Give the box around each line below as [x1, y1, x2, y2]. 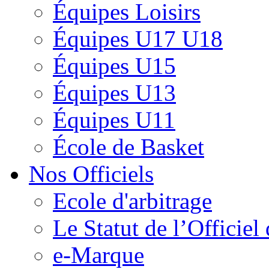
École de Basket [53, 134, 204, 160]
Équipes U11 [53, 107, 175, 133]
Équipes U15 [53, 53, 176, 79]
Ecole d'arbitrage [53, 188, 212, 214]
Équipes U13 [53, 80, 176, 106]
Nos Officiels [29, 161, 154, 187]
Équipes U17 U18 [53, 26, 223, 52]
